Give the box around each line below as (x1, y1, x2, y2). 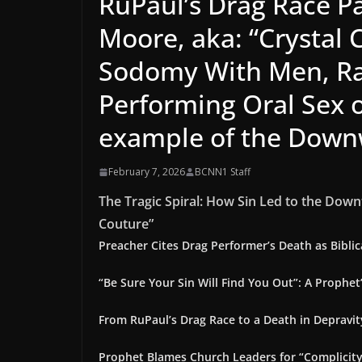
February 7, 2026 (108, 165, 185, 179)
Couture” (99, 215, 154, 233)
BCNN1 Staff (195, 165, 250, 179)
